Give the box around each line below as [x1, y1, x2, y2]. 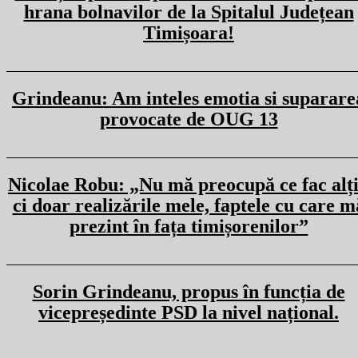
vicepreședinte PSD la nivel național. [38, 302, 339, 323]
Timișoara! [143, 22, 234, 43]
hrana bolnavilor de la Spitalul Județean [23, 2, 354, 22]
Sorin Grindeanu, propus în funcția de [32, 281, 345, 302]
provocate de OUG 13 [99, 109, 278, 129]
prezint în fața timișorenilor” [69, 216, 308, 237]
